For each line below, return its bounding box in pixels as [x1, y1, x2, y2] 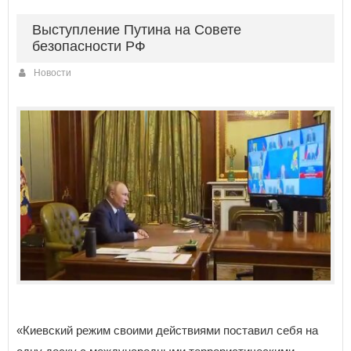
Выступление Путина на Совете [32, 22, 241, 38]
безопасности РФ [32, 38, 146, 55]
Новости [34, 67, 71, 79]
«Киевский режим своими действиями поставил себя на [16, 323, 318, 337]
